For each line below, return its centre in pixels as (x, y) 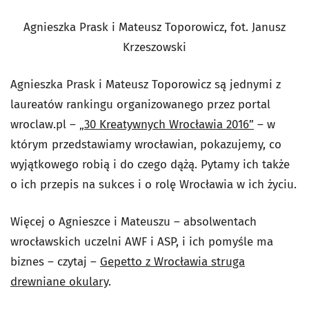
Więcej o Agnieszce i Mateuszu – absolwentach (133, 221)
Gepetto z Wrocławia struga (172, 261)
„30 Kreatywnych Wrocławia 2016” (167, 124)
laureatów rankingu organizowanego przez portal (140, 104)
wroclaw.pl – (45, 124)
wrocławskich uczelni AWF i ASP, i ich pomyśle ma (142, 241)
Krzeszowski (154, 47)
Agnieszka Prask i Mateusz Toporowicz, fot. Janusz (154, 27)
